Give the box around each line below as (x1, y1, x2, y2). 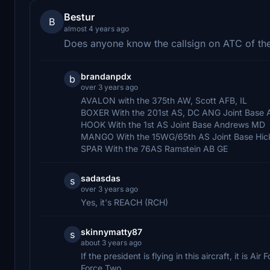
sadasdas (81, 172, 121, 183)
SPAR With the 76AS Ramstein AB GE (81, 143, 228, 154)
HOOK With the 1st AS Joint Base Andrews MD (81, 119, 265, 130)
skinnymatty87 (81, 226, 142, 237)
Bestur (64, 10, 95, 23)
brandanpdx (81, 71, 131, 81)
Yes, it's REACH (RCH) (81, 196, 168, 207)
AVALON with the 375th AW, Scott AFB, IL (81, 95, 247, 105)
